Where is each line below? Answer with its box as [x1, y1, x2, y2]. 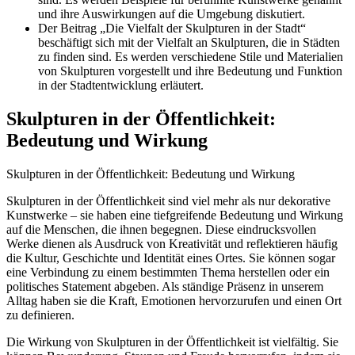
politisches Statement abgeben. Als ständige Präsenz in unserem [6, 279, 323, 293]
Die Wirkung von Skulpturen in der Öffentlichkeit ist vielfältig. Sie [6, 334, 338, 349]
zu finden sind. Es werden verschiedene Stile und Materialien [38, 50, 343, 64]
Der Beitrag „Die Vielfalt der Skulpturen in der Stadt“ [38, 21, 306, 36]
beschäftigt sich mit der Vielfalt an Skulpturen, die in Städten [38, 36, 340, 50]
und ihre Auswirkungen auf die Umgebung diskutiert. [38, 7, 305, 21]
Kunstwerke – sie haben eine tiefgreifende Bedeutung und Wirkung [6, 208, 343, 222]
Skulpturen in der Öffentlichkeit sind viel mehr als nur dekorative [6, 193, 330, 208]
